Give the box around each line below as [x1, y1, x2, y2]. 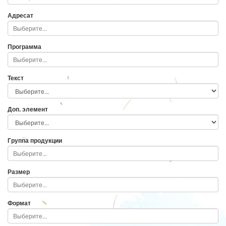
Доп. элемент [8, 104, 48, 114]
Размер [8, 166, 30, 176]
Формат [8, 198, 31, 207]
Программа [8, 41, 41, 51]
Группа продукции [8, 135, 62, 145]
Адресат [8, 10, 33, 20]
